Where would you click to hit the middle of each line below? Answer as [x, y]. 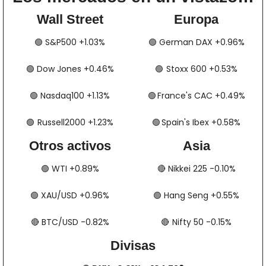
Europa [196, 19]
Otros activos [70, 145]
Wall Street [70, 19]
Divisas [133, 245]
